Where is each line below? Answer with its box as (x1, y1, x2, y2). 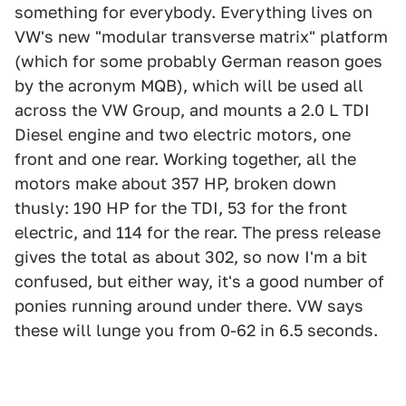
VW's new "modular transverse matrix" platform (14, 27, 388, 46)
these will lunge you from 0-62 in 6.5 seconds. (14, 321, 378, 340)
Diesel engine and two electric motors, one (14, 125, 351, 144)
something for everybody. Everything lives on (14, 3, 372, 22)
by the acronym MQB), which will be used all (14, 76, 363, 95)
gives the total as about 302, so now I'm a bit (14, 247, 367, 266)
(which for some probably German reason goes (14, 52, 382, 71)
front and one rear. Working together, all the (14, 150, 356, 169)
